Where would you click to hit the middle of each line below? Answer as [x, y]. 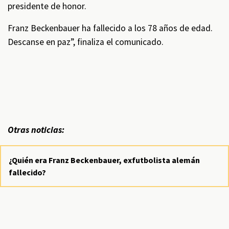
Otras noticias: [37, 130]
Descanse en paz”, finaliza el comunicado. [86, 42]
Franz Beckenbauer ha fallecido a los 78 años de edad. [110, 28]
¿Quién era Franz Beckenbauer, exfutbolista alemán [104, 160]
